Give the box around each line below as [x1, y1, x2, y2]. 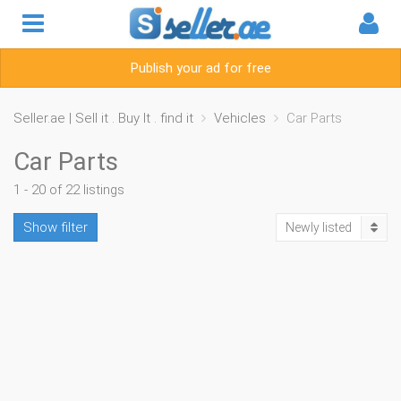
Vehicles [214, 110, 266, 126]
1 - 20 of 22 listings [13, 182, 124, 198]
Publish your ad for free [130, 60, 271, 76]
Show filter [23, 219, 88, 235]
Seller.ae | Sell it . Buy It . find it [13, 110, 193, 126]
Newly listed [286, 220, 352, 235]
